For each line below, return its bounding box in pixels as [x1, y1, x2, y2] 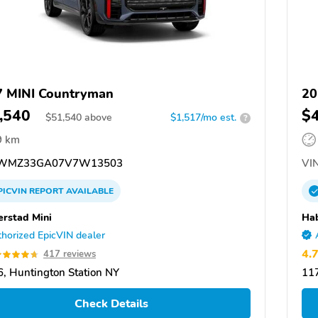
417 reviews [43, 248, 96, 261]
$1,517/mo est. [170, 111, 236, 125]
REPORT [29, 185, 64, 197]
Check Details [74, 295, 148, 312]
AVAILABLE [64, 185, 114, 197]
